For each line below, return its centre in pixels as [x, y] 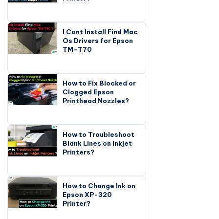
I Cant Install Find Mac [100, 32]
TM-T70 [77, 49]
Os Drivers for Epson [98, 40]
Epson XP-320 [87, 194]
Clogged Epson [88, 92]
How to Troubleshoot [99, 134]
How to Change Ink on [99, 186]
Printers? [78, 152]
